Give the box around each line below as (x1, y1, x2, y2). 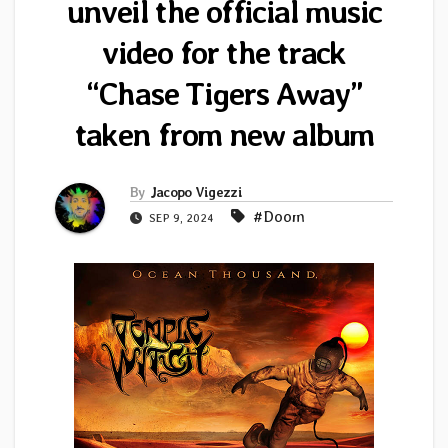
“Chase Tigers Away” (85, 74, 363, 114)
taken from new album (74, 115, 374, 155)
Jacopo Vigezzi (149, 184, 242, 201)
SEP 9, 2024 (146, 211, 217, 226)
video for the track (102, 33, 346, 73)
